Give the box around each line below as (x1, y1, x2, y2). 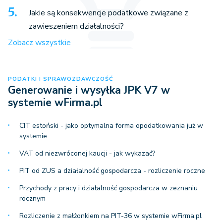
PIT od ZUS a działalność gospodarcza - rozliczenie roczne (19, 166, 205, 176)
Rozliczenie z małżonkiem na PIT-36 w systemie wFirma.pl (19, 211, 202, 221)
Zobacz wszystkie (8, 37, 71, 49)
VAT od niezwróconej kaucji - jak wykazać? (19, 149, 155, 159)
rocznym (19, 194, 46, 204)
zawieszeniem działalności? (29, 21, 124, 32)
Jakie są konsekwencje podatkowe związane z (29, 7, 188, 19)
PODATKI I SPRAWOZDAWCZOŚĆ (8, 75, 113, 83)
